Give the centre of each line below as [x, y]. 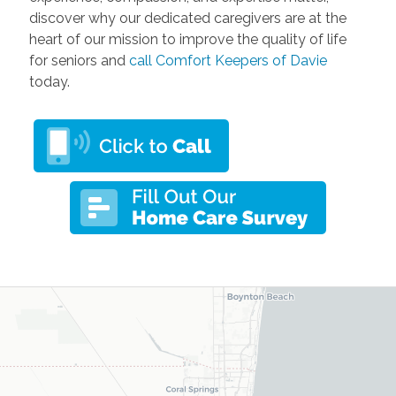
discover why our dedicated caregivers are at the [187, 18]
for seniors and [79, 60]
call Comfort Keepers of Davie [228, 60]
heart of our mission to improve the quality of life [187, 39]
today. [49, 81]
